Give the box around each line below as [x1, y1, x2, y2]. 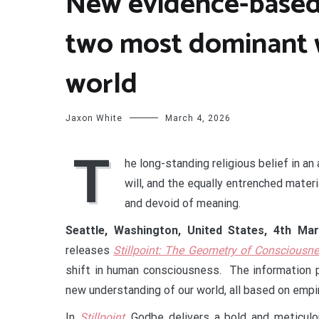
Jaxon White [66, 113, 122, 123]
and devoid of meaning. [125, 197, 241, 210]
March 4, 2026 [165, 113, 231, 123]
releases [66, 244, 114, 257]
